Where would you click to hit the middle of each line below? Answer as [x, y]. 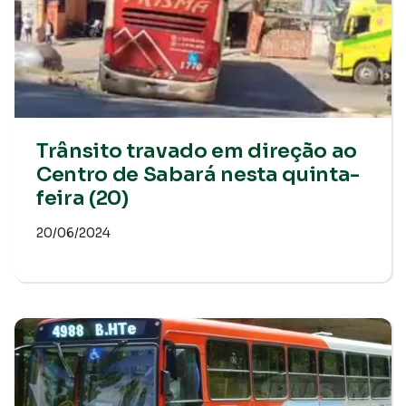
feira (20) [82, 198]
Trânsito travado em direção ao [197, 151]
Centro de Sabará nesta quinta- [198, 174]
